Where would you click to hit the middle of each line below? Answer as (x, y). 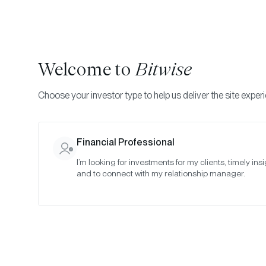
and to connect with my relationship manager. (161, 174)
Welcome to (87, 70)
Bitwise (164, 70)
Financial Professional (126, 142)
